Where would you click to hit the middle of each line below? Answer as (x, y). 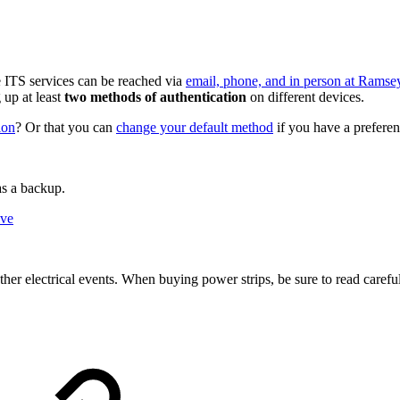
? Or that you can (66, 128)
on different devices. (305, 97)
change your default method (195, 128)
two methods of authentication (155, 97)
